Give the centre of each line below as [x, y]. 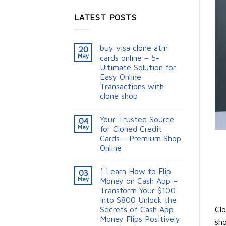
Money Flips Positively [140, 219]
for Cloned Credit [131, 129]
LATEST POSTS [105, 17]
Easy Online [121, 77]
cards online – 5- [130, 58]
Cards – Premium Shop [140, 138]
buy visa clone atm [134, 48]
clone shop [119, 96]
